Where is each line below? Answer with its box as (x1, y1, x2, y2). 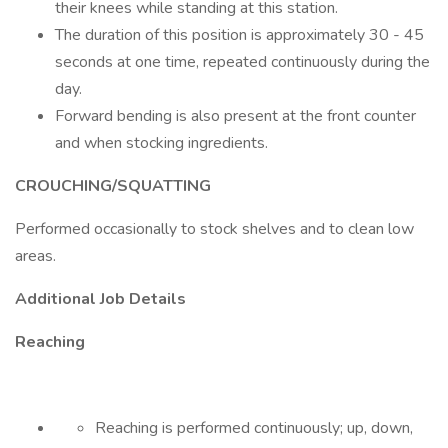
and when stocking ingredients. (55, 132, 268, 154)
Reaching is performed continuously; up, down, (95, 417, 413, 439)
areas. (15, 245, 56, 267)
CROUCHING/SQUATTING (15, 175, 211, 197)
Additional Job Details (15, 288, 186, 310)
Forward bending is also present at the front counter (55, 105, 416, 127)
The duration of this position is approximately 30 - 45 (55, 24, 424, 46)
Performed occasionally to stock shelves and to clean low (15, 218, 414, 240)
